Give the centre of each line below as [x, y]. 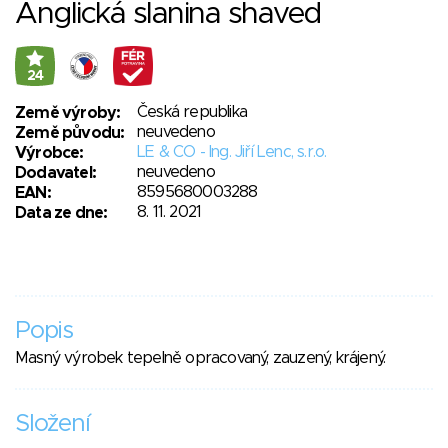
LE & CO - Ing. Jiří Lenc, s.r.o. [232, 152]
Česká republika [192, 112]
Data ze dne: [61, 213]
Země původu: [70, 133]
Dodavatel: [55, 173]
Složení [52, 424]
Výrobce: [49, 153]
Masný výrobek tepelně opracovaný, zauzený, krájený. [200, 358]
